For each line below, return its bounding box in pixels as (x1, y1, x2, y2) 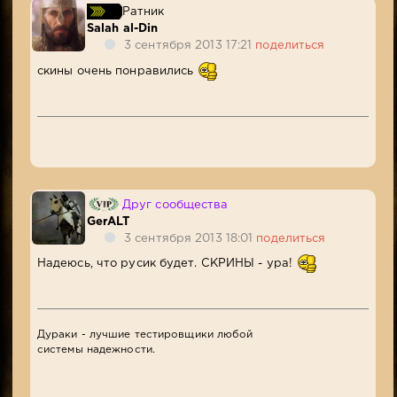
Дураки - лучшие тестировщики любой (36, 330, 253, 340)
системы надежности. (36, 345, 155, 355)
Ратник (121, 6, 165, 17)
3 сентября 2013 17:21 (124, 40, 256, 51)
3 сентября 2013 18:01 (124, 233, 257, 244)
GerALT (86, 216, 130, 227)
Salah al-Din (86, 23, 159, 34)
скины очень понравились (36, 66, 198, 76)
